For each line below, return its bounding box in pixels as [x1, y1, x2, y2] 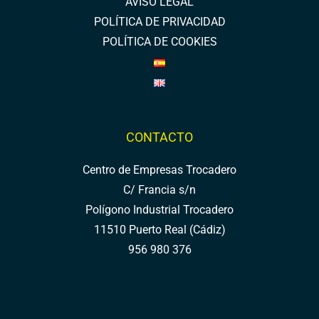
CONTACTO [126, 130, 193, 145]
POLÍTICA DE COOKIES [102, 36, 217, 49]
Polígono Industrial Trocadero [85, 203, 234, 216]
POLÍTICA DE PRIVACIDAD [93, 16, 226, 29]
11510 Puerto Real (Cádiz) [93, 223, 226, 236]
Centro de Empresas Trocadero [83, 163, 236, 177]
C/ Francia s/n [123, 183, 196, 197]
